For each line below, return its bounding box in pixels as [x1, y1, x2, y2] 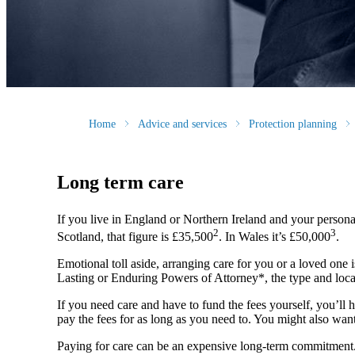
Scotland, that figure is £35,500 [57, 230, 213, 244]
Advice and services [138, 117, 227, 130]
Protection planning [249, 117, 337, 130]
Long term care [57, 171, 184, 193]
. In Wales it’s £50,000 [219, 230, 330, 244]
